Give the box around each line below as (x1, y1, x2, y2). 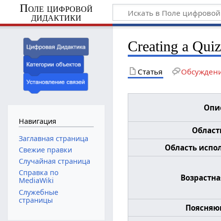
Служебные (18, 187, 58, 197)
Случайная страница (18, 156, 90, 166)
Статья (138, 66, 163, 76)
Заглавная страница (18, 133, 88, 143)
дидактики (31, 10, 81, 23)
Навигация (18, 116, 56, 126)
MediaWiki (18, 176, 54, 185)
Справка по (18, 168, 59, 178)
